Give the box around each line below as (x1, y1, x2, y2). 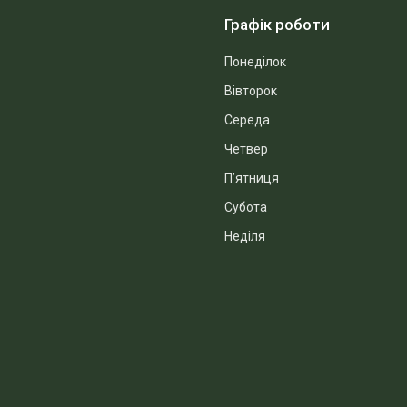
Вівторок (224, 83, 277, 98)
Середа (224, 112, 270, 127)
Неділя (224, 228, 265, 243)
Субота (224, 199, 267, 214)
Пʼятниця (224, 170, 279, 185)
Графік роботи (224, 15, 330, 34)
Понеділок (224, 54, 286, 69)
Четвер (224, 141, 268, 156)
